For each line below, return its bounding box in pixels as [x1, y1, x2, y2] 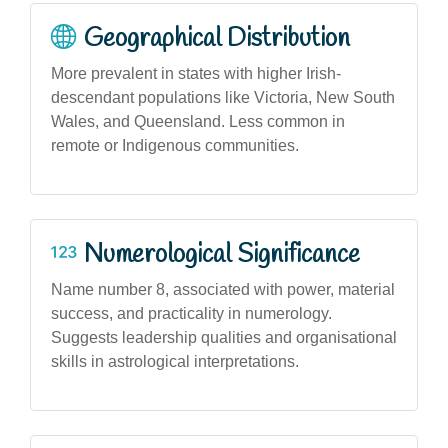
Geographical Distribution [84, 21, 350, 56]
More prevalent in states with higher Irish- [51, 64, 341, 82]
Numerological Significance [84, 237, 360, 272]
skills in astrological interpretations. [51, 352, 299, 370]
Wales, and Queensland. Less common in [51, 112, 345, 130]
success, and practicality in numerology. [51, 304, 332, 322]
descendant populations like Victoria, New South [51, 88, 395, 106]
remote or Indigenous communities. [51, 136, 299, 154]
